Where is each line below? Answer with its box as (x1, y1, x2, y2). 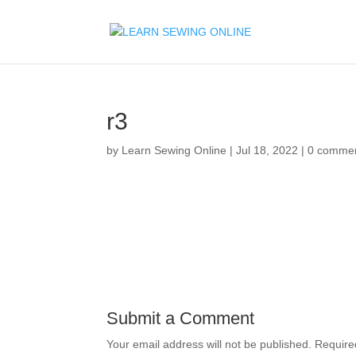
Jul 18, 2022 (236, 144, 299, 157)
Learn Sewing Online (122, 144, 227, 157)
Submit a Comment (106, 308, 255, 328)
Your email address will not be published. (106, 338, 312, 350)
